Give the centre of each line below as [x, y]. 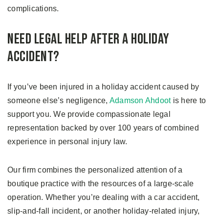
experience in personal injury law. [67, 142]
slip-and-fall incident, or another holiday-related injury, [104, 211]
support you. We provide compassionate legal [89, 114]
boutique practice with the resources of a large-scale [101, 184]
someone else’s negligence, [58, 100]
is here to [188, 100]
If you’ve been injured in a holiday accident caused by [103, 87]
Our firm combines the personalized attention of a [95, 170]
